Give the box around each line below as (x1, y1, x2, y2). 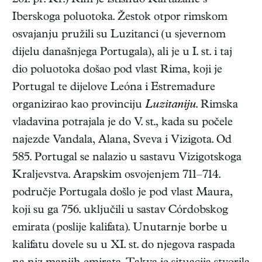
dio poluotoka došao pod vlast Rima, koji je (12, 64, 222, 77)
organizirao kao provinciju (12, 99, 145, 112)
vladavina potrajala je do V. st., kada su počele (12, 117, 233, 130)
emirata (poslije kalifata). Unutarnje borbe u (12, 222, 227, 235)
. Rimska (196, 99, 238, 112)
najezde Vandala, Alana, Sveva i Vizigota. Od (12, 135, 232, 147)
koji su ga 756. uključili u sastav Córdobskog (12, 205, 228, 218)
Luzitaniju (145, 99, 196, 112)
